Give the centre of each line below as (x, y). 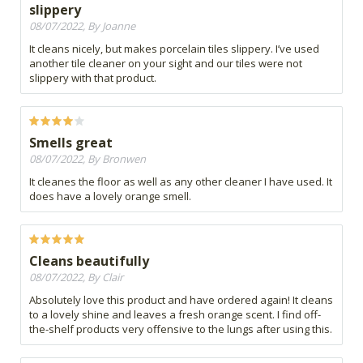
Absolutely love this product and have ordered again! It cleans (181, 300)
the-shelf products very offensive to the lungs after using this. (181, 329)
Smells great (71, 143)
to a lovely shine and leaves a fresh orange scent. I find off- (175, 315)
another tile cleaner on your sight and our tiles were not (166, 64)
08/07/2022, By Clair (76, 278)
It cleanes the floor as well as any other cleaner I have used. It (181, 182)
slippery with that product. (93, 78)
